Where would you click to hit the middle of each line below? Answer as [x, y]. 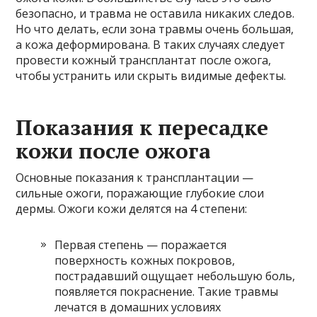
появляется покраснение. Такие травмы [167, 291]
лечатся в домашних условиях [138, 307]
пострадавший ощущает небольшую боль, [175, 276]
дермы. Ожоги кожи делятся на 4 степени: [132, 208]
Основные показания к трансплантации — [135, 177]
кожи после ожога [114, 150]
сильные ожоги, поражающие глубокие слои [140, 193]
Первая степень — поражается [141, 244]
